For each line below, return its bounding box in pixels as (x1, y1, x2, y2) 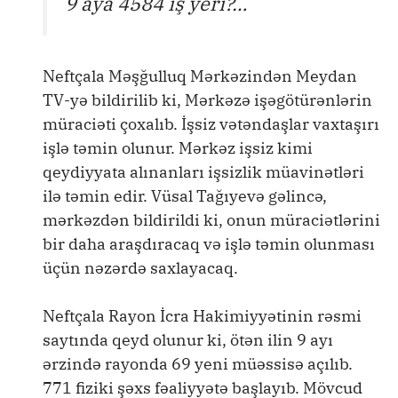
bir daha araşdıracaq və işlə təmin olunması (43, 234, 375, 255)
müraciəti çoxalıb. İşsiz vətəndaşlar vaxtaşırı (43, 114, 379, 135)
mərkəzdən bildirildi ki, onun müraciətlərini (43, 210, 380, 231)
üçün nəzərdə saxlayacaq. (43, 258, 238, 279)
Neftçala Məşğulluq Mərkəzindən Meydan (43, 66, 357, 87)
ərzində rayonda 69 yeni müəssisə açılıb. (43, 354, 353, 375)
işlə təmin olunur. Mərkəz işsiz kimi (43, 138, 313, 159)
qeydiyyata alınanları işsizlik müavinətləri (43, 162, 364, 183)
